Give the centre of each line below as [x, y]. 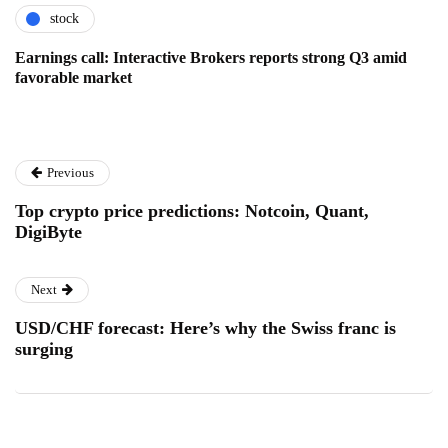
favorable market [73, 77]
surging [44, 348]
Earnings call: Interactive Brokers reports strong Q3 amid [211, 57]
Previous [70, 172]
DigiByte [48, 231]
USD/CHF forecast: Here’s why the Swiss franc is [205, 327]
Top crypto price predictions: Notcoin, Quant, [192, 210]
